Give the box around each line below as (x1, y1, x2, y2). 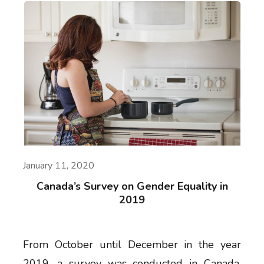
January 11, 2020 (22, 159, 94, 172)
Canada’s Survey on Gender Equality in (36, 179, 228, 193)
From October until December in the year (22, 237, 242, 252)
